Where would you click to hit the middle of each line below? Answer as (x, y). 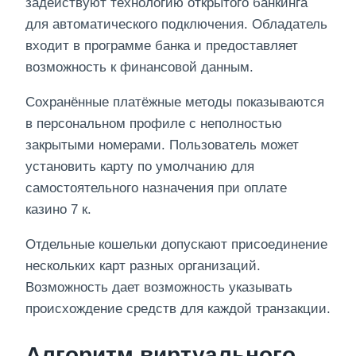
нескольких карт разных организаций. (143, 266)
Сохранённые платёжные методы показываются (175, 103)
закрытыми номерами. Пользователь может (162, 145)
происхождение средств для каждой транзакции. (178, 309)
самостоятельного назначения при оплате (156, 188)
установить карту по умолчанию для (140, 167)
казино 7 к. (58, 210)
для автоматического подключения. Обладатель (176, 25)
